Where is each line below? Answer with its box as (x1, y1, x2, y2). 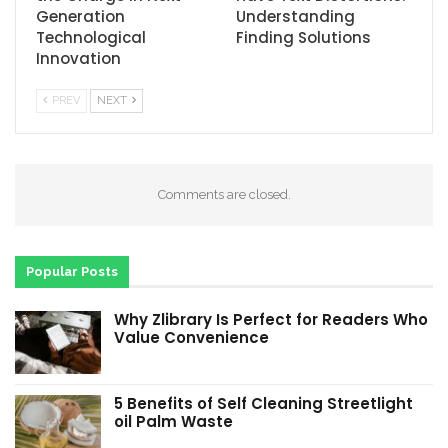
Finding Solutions (236, 26, 371, 48)
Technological (36, 26, 146, 48)
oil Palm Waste (114, 411, 233, 433)
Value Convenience (114, 326, 269, 348)
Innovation (36, 47, 121, 69)
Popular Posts (26, 263, 118, 279)
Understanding (236, 5, 355, 27)
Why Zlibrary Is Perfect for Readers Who (114, 308, 428, 330)
